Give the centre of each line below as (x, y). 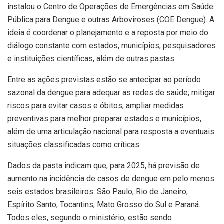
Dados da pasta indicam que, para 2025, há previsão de (104, 166)
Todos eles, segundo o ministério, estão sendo (90, 218)
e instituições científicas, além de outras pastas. (92, 59)
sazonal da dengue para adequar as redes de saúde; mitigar (111, 93)
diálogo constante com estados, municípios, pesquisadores (112, 46)
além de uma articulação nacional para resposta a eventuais (111, 132)
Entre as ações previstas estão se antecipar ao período (104, 80)
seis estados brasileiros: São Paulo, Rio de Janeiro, (98, 192)
